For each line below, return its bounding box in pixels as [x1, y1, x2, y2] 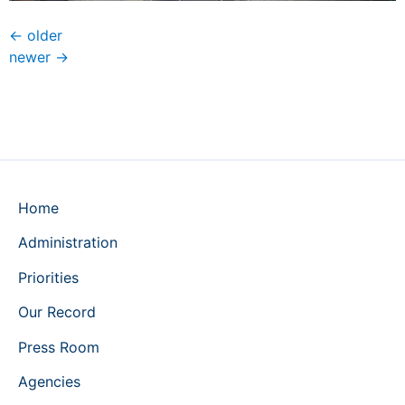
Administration [18, 233, 118, 252]
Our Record [18, 303, 96, 322]
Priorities [18, 268, 79, 287]
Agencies [18, 372, 80, 391]
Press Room [18, 337, 99, 356]
